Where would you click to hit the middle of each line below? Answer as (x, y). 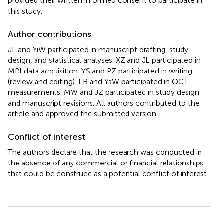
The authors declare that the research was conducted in (105, 152)
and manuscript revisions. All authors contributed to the (104, 103)
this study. (25, 11)
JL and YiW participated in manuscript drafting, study (98, 49)
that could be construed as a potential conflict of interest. (108, 173)
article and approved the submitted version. (83, 113)
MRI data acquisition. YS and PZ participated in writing (100, 71)
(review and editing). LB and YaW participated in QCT (98, 81)
